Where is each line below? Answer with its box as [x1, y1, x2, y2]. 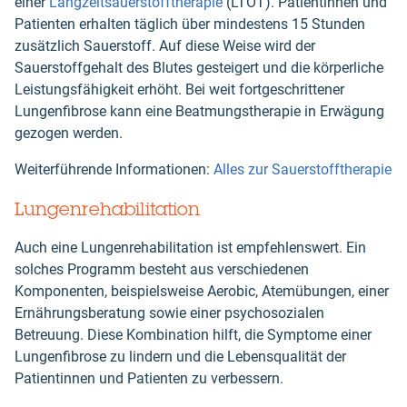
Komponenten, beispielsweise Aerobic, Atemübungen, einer [15, 283, 389, 301]
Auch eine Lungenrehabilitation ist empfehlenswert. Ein [15, 239, 366, 257]
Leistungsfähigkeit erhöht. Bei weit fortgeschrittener [15, 81, 344, 99]
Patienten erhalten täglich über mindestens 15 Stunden [15, 15, 365, 34]
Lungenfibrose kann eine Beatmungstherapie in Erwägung [15, 103, 384, 121]
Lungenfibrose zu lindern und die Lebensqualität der [15, 348, 346, 366]
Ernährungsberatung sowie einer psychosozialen [15, 304, 324, 323]
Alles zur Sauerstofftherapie [213, 161, 392, 179]
